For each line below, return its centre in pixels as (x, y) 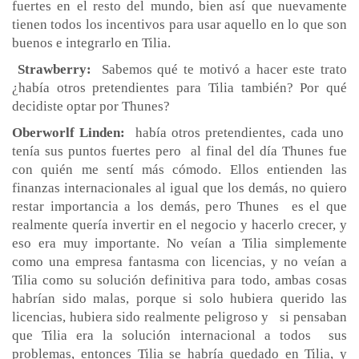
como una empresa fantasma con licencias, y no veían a (179, 261)
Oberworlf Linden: (69, 132)
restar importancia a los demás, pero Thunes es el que (179, 206)
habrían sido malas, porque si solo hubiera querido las (179, 298)
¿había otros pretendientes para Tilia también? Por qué (179, 87)
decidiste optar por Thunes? (91, 106)
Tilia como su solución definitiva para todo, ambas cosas (179, 280)
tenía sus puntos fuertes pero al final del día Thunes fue (179, 151)
